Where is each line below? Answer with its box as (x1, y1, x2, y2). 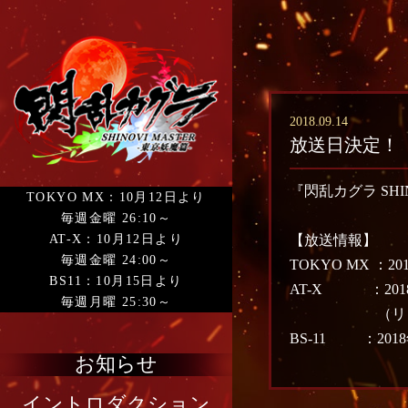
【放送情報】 (290, 231, 378, 248)
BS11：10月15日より (49, 273, 183, 288)
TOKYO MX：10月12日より (26, 189, 206, 204)
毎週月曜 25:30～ (60, 294, 172, 309)
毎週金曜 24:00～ (60, 252, 172, 267)
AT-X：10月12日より (48, 231, 184, 246)
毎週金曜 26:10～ (60, 210, 172, 225)
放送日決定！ (290, 135, 400, 156)
